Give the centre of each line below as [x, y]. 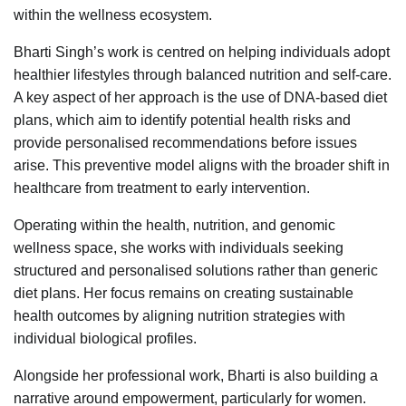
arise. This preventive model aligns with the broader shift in [202, 166]
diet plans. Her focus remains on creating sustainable [184, 294]
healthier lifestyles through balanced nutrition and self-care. [203, 75]
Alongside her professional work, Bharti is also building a [196, 376]
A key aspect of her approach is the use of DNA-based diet [200, 98]
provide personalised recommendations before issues [185, 143]
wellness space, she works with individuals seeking [179, 248]
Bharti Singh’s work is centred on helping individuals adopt [202, 53]
